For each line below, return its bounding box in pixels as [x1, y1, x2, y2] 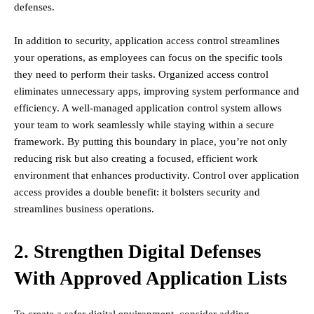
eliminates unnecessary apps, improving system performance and [14, 86, 299, 97]
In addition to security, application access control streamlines [14, 35, 280, 47]
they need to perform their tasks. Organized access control [14, 69, 268, 81]
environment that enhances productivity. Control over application [14, 170, 299, 182]
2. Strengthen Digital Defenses [14, 241, 261, 263]
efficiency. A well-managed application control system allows [14, 102, 282, 114]
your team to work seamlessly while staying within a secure [14, 119, 274, 131]
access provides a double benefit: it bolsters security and [14, 186, 260, 198]
